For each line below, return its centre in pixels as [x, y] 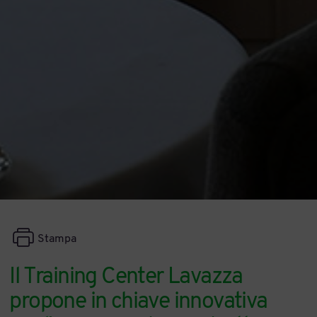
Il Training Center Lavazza [126, 277]
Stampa [57, 240]
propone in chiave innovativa [138, 302]
